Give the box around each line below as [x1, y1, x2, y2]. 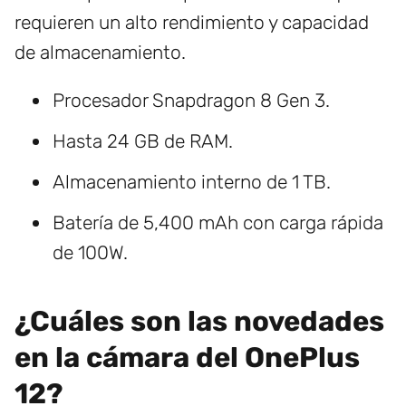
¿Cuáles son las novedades [14, 304, 384, 339]
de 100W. [53, 241, 128, 265]
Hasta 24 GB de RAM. [53, 130, 233, 153]
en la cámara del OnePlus [14, 341, 360, 375]
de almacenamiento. [14, 41, 186, 64]
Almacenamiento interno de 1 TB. [53, 170, 331, 194]
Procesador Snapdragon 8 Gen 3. [53, 89, 330, 112]
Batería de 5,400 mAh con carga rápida [53, 211, 383, 235]
